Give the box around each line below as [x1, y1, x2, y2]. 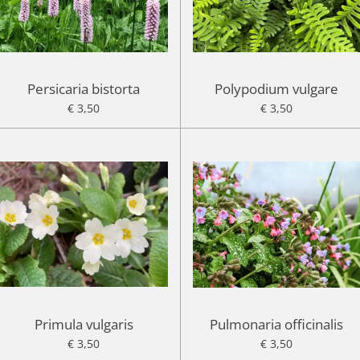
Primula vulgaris [34, 314, 133, 333]
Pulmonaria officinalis [209, 314, 343, 333]
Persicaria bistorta [27, 80, 141, 98]
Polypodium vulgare [214, 80, 338, 98]
